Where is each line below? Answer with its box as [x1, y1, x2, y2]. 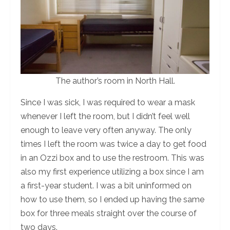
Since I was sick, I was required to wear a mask [21, 97, 195, 107]
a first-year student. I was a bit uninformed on [21, 180, 191, 190]
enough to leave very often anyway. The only [21, 125, 191, 135]
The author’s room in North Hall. [55, 75, 175, 86]
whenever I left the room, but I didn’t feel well [21, 111, 190, 121]
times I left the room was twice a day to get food [21, 139, 206, 149]
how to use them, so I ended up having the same [21, 194, 204, 204]
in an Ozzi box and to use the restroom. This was [21, 152, 204, 163]
